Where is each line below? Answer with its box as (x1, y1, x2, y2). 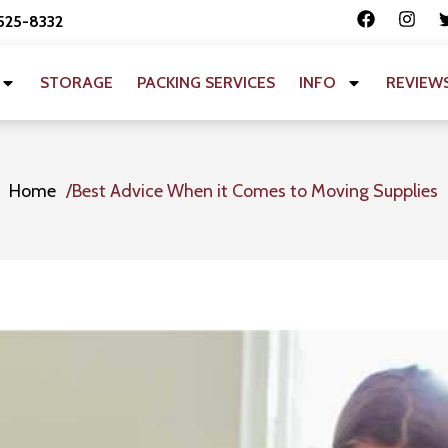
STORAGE (40, 72, 114, 92)
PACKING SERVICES (137, 72, 276, 92)
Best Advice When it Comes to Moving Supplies (72, 180, 439, 202)
